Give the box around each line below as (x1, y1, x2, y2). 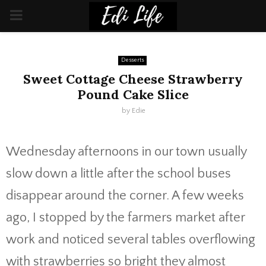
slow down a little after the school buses (6, 166, 231, 181)
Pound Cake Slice (77, 86, 189, 103)
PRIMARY (9, 8, 66, 23)
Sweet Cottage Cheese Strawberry (23, 71, 243, 87)
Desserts (121, 57, 144, 64)
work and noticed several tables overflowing (6, 232, 255, 247)
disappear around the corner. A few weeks (6, 188, 244, 203)
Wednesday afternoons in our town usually (6, 144, 246, 159)
